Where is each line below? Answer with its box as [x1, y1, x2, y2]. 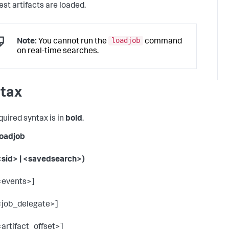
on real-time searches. [17, 48, 99, 56]
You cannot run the [37, 37, 108, 46]
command [143, 37, 182, 46]
